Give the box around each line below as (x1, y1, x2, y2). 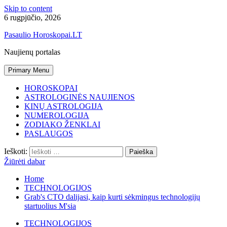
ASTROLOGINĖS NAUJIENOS (24, 93, 135, 101)
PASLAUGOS (24, 129, 73, 138)
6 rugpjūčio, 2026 (4, 13, 61, 22)
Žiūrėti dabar (4, 157, 45, 166)
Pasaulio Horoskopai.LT (4, 30, 82, 39)
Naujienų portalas (4, 48, 60, 56)
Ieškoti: (4, 147, 27, 156)
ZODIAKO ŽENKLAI (24, 120, 100, 129)
